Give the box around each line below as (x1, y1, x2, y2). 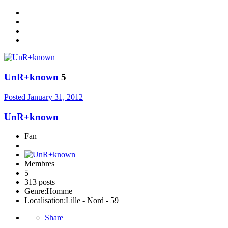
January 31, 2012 (27, 92, 83, 101)
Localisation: (24, 196, 66, 205)
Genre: (24, 187, 46, 196)
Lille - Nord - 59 (66, 196, 119, 205)
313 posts (24, 178, 55, 187)
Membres (24, 159, 54, 168)
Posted (4, 92, 27, 101)
